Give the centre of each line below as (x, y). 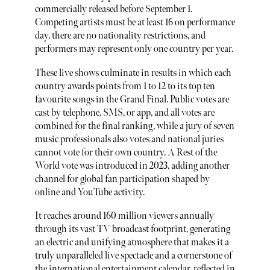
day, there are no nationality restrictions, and (120, 36)
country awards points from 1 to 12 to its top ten (125, 86)
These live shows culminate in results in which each (133, 73)
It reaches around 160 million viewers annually (124, 216)
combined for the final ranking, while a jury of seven (134, 126)
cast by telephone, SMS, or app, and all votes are (124, 113)
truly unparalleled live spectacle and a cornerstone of (133, 256)
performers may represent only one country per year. (134, 49)
